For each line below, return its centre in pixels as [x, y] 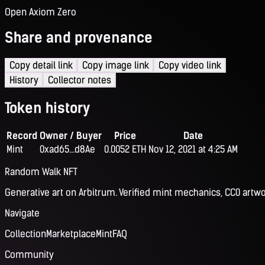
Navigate [22, 214]
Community [29, 255]
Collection [25, 234]
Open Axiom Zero [41, 12]
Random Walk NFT [41, 172]
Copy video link [190, 66]
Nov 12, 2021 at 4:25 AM [193, 150]
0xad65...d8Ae [67, 150]
